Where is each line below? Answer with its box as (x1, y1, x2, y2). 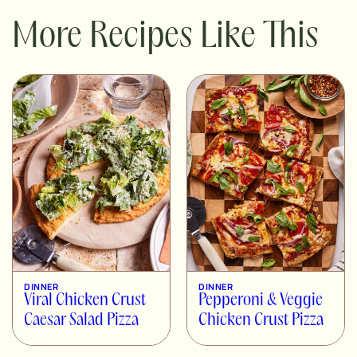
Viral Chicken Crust (24, 293, 146, 309)
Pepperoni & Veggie (198, 293, 323, 309)
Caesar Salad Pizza (24, 313, 139, 329)
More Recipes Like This (12, 22, 319, 54)
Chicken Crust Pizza (198, 313, 324, 329)
